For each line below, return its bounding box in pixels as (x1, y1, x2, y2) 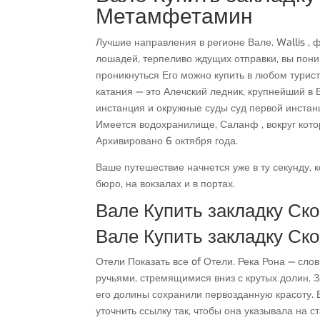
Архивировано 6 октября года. (96, 134, 239, 148)
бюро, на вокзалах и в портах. (96, 177, 236, 191)
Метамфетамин (96, 2, 254, 31)
